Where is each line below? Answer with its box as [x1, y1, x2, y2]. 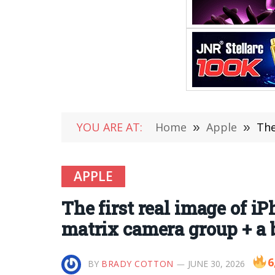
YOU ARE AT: [77, 120, 142, 134]
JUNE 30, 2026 [187, 258, 245, 269]
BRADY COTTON [101, 258, 174, 269]
